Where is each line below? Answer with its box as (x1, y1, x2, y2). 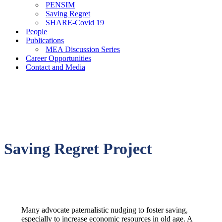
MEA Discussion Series (46, 45, 120, 54)
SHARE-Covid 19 (46, 18, 104, 27)
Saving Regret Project (4, 140, 152, 158)
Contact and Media (26, 63, 85, 71)
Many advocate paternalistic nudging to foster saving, (21, 205, 188, 214)
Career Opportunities (26, 54, 91, 62)
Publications (26, 36, 64, 45)
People (26, 27, 47, 36)
